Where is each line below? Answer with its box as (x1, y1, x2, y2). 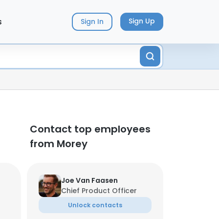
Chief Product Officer (61, 186, 137, 196)
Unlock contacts (68, 201, 122, 209)
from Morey (30, 137, 88, 151)
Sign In (80, 17, 104, 27)
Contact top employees (30, 122, 151, 136)
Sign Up (128, 16, 155, 26)
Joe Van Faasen (61, 175, 118, 185)
